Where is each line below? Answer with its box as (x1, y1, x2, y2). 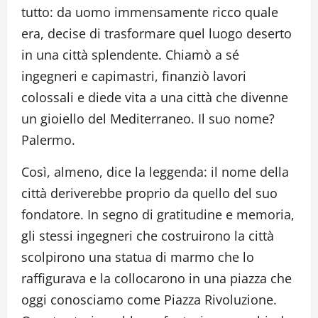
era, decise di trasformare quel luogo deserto (21, 25, 292, 43)
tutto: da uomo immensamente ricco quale (21, 4, 278, 21)
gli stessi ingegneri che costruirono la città (21, 227, 274, 245)
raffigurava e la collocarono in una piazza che (21, 270, 292, 287)
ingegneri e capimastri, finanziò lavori (21, 67, 246, 85)
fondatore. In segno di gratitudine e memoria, (21, 206, 295, 224)
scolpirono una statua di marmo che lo (21, 248, 254, 266)
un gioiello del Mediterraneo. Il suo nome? (21, 110, 275, 128)
